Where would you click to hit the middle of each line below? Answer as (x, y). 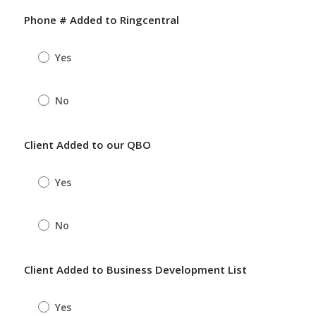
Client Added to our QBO (87, 145)
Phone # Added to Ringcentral (101, 20)
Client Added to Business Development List (135, 269)
